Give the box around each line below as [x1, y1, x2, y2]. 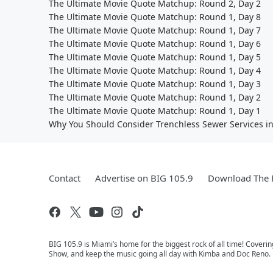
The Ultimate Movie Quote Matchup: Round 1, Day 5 [49, 51, 261, 63]
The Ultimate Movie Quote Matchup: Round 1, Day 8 [49, 11, 261, 23]
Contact [49, 172, 80, 184]
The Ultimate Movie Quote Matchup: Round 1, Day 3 [49, 78, 261, 90]
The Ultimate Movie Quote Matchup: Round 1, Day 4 [49, 65, 261, 76]
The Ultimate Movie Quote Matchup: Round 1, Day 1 [49, 105, 261, 116]
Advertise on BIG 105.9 [95, 172, 193, 184]
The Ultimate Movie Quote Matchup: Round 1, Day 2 [49, 91, 261, 103]
